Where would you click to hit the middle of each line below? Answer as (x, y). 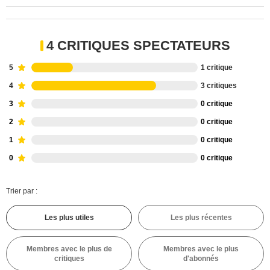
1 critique (217, 67)
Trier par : (22, 191)
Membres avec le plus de (69, 249)
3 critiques (219, 86)
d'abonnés (201, 259)
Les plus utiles (69, 218)
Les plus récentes (201, 218)
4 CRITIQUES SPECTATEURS (138, 46)
